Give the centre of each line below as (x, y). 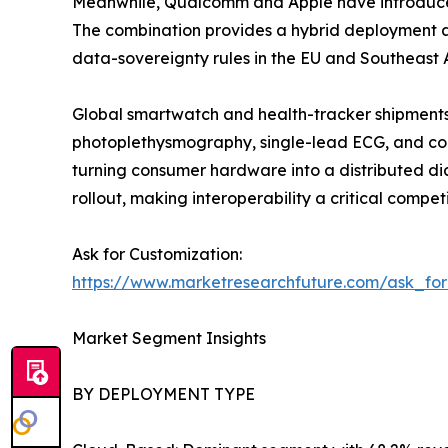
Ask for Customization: (157, 254)
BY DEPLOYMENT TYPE (163, 394)
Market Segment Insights (169, 338)
